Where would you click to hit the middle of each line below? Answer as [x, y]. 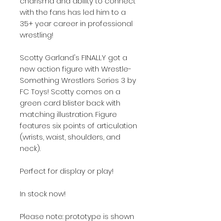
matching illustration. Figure [68, 114]
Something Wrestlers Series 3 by [78, 80]
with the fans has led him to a [73, 12]
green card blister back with [70, 103]
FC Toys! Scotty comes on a [70, 92]
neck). [30, 148]
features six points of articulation [78, 126]
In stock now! [43, 194]
